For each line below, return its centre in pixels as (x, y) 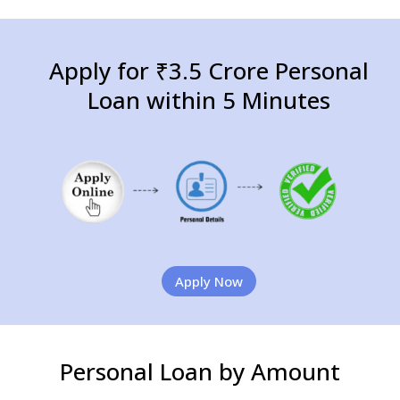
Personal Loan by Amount (200, 372)
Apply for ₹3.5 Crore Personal (208, 71)
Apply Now (208, 281)
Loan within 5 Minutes (208, 100)
